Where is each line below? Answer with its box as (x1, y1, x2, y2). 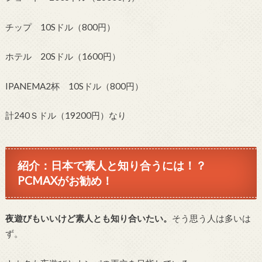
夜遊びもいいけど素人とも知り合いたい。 (5, 213, 172, 224)
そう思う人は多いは (171, 213, 251, 224)
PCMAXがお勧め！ (18, 173, 113, 187)
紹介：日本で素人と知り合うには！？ (18, 158, 207, 172)
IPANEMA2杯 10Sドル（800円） (5, 80, 143, 91)
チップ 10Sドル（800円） (5, 21, 115, 32)
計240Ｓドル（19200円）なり (5, 110, 126, 121)
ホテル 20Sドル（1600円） (5, 51, 120, 62)
